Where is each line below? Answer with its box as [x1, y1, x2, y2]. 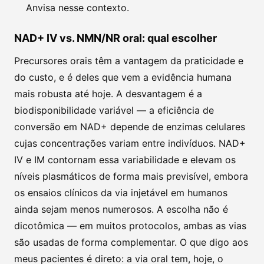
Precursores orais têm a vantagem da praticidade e [14, 55, 243, 67]
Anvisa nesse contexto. [26, 2, 129, 14]
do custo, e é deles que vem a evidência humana [14, 71, 232, 84]
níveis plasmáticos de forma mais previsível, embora [14, 170, 248, 183]
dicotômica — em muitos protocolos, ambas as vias [14, 220, 246, 232]
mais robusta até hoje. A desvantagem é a [14, 88, 202, 100]
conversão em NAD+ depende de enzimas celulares [14, 121, 245, 133]
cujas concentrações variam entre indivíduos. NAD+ [14, 137, 246, 150]
